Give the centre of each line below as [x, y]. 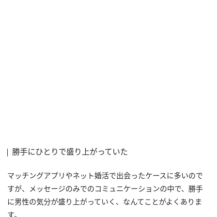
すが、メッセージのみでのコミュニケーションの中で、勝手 [105, 189]
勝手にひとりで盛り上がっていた [70, 152]
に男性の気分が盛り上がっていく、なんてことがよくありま [105, 202]
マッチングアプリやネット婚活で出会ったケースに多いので [105, 176]
